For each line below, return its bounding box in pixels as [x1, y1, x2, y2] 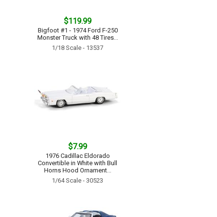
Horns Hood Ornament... [44, 167, 111, 174]
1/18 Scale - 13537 [52, 44, 103, 51]
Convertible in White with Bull [38, 159, 117, 167]
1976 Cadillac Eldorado [45, 152, 110, 159]
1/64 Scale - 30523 [52, 177, 103, 184]
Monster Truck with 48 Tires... [37, 34, 118, 41]
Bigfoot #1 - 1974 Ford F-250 [37, 27, 118, 34]
